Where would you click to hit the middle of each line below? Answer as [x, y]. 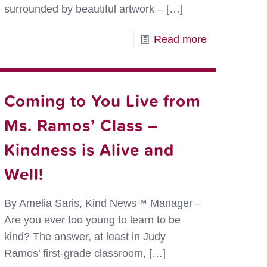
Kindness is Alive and [89, 149]
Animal [222, 110]
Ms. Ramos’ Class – [82, 125]
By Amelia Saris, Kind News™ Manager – [103, 203]
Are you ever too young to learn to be [93, 220]
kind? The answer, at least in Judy [85, 237]
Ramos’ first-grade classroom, [75, 253]
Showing [226, 57]
